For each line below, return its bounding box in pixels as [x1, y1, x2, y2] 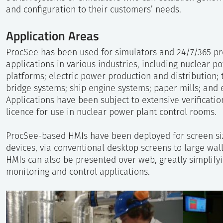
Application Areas [6, 26, 99, 45]
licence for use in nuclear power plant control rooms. [6, 108, 217, 118]
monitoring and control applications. [6, 168, 150, 178]
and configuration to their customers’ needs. [6, 5, 181, 15]
